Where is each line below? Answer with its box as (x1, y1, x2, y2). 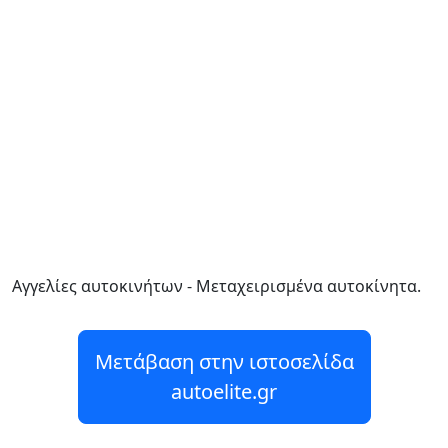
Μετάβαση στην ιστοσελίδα (94, 348, 354, 375)
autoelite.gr (171, 378, 277, 405)
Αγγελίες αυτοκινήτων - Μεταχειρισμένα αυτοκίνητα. (12, 275, 421, 297)
